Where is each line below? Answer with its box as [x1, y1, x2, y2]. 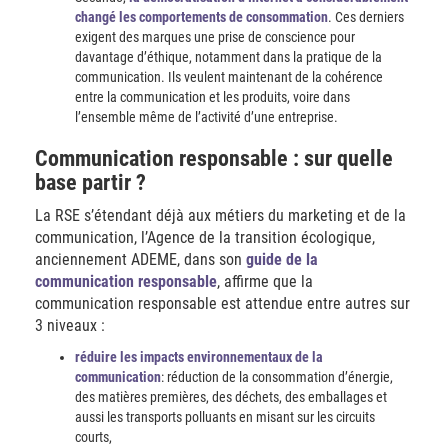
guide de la [246, 250, 318, 269]
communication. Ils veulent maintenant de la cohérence [75, 69, 383, 85]
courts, [75, 429, 112, 445]
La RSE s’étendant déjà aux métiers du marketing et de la [35, 206, 406, 225]
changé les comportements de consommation [75, 9, 328, 25]
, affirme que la [217, 272, 313, 291]
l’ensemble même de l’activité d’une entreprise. [75, 109, 338, 125]
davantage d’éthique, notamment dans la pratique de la [75, 49, 382, 65]
